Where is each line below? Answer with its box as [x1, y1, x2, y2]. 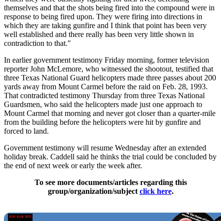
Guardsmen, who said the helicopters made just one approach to [4, 100, 202, 109]
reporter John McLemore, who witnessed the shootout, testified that [4, 64, 213, 73]
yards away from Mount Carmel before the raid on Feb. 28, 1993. [4, 82, 208, 91]
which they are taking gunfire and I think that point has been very [4, 21, 207, 30]
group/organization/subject [47, 186, 140, 195]
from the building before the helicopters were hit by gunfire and [4, 117, 201, 126]
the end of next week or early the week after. [4, 161, 142, 170]
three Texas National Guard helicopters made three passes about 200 [4, 73, 216, 82]
